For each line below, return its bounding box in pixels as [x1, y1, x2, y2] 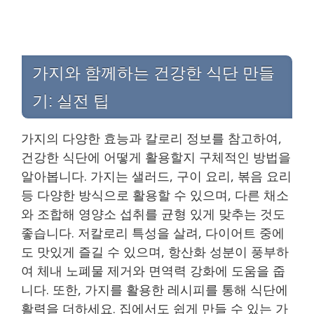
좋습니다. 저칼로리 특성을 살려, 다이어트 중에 [21, 224, 285, 241]
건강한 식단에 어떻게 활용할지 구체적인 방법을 [21, 149, 291, 165]
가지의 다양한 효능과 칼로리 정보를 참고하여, [21, 130, 282, 146]
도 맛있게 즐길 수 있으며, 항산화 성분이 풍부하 [21, 243, 289, 260]
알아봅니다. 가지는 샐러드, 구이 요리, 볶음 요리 [21, 168, 292, 184]
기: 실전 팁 [32, 91, 109, 110]
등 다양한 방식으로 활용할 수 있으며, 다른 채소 [21, 186, 289, 203]
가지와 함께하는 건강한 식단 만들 [32, 63, 275, 82]
